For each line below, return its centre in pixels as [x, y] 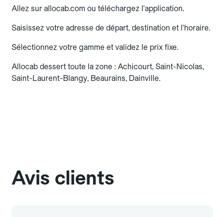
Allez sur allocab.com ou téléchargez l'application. [98, 8]
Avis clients [63, 178]
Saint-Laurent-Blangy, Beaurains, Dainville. [86, 78]
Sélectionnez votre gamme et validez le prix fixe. [95, 47]
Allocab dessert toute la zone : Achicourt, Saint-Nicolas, [108, 66]
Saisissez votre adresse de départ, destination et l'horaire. [111, 28]
